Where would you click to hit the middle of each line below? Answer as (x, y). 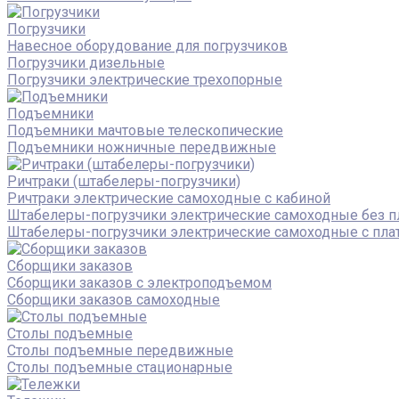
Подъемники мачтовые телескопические (145, 130)
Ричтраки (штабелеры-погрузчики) (124, 181)
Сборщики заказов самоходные (114, 299)
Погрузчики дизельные (86, 62)
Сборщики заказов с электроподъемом (139, 282)
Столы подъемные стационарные (120, 367)
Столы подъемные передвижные (120, 350)
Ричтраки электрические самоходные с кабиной (169, 198)
